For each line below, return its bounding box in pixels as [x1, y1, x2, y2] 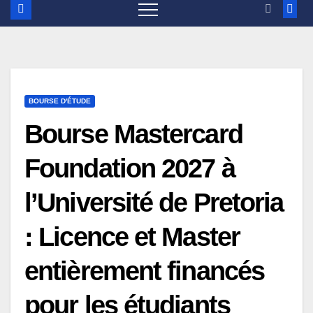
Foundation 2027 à [24, 153, 235, 183]
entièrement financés [24, 256, 265, 286]
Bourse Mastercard [24, 119, 242, 149]
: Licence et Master [24, 221, 240, 252]
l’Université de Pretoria [24, 187, 284, 217]
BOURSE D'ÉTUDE [29, 96, 91, 105]
